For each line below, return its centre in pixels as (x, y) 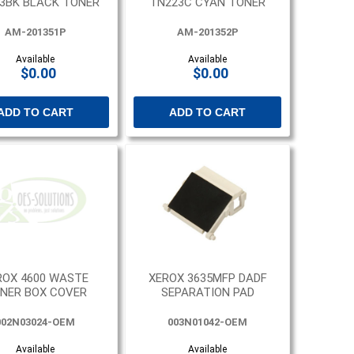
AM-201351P (35, 32)
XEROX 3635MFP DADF (207, 278)
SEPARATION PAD (207, 292)
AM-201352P (207, 32)
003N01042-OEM (208, 322)
